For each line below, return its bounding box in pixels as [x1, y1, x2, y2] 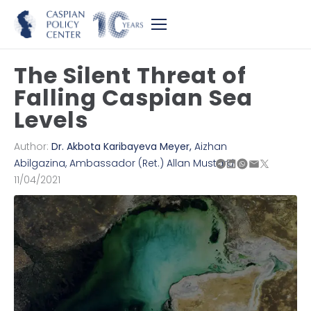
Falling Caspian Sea [14, 82, 253, 113]
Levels [14, 104, 88, 135]
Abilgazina [14, 156, 65, 170]
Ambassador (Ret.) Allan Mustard [69, 156, 234, 170]
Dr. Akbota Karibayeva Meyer [51, 140, 190, 153]
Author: [14, 140, 51, 153]
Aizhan [194, 140, 227, 153]
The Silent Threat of [14, 60, 246, 91]
